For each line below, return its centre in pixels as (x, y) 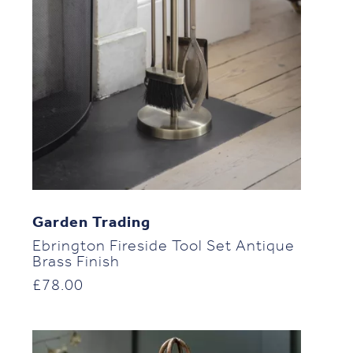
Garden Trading (91, 223)
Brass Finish (76, 263)
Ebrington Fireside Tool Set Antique (163, 247)
